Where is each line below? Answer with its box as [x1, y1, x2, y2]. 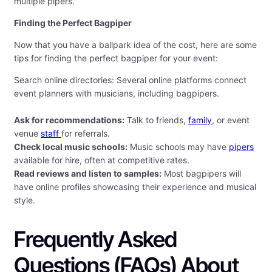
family [188, 115, 212, 126]
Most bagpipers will [161, 168, 241, 179]
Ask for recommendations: [14, 115, 124, 126]
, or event [212, 115, 250, 126]
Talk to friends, [124, 115, 188, 126]
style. [14, 195, 35, 206]
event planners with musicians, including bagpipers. [14, 88, 219, 99]
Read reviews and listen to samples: [14, 168, 161, 179]
